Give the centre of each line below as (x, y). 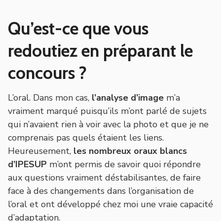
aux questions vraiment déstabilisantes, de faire (104, 177)
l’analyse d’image (128, 97)
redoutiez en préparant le (100, 50)
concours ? (47, 73)
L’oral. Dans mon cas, (50, 97)
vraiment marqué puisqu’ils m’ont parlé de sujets (107, 111)
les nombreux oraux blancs (130, 151)
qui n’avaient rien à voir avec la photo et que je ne (108, 124)
